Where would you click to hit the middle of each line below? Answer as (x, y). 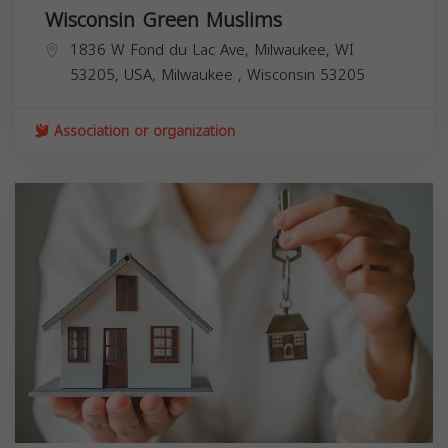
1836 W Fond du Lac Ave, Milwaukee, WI (212, 50)
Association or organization (142, 132)
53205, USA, (115, 75)
